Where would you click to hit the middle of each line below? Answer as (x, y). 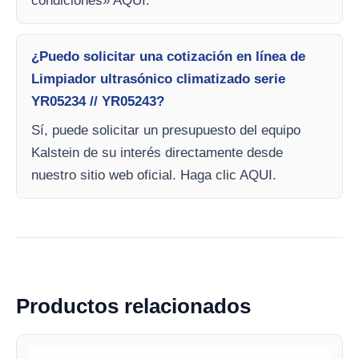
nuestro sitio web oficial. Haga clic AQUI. (154, 175)
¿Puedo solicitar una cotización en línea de (168, 56)
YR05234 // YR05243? (98, 101)
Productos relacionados (133, 306)
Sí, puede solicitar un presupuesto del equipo (166, 130)
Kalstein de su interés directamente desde (157, 153)
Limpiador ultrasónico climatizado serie (158, 79)
